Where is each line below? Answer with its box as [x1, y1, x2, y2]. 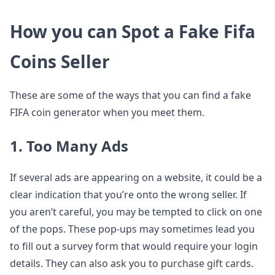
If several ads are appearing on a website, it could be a [10, 171, 262, 184]
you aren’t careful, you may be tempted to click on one [10, 205, 262, 219]
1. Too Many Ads [10, 136, 128, 156]
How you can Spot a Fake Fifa [10, 20, 255, 43]
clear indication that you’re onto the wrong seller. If [10, 188, 247, 201]
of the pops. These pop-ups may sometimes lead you [10, 222, 255, 236]
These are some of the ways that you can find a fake [10, 88, 251, 102]
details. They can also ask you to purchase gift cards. [10, 257, 254, 270]
